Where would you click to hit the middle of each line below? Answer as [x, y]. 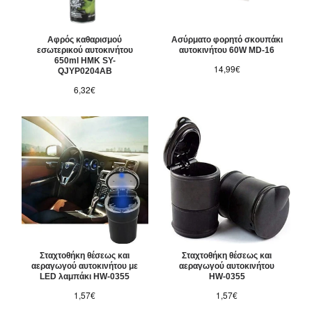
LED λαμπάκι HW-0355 [85, 277]
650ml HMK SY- [85, 61]
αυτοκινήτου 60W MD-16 [227, 50]
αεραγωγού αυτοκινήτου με [85, 266]
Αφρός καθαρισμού [85, 40]
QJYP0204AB [85, 71]
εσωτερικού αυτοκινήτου [85, 50]
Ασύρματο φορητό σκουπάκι [227, 40]
